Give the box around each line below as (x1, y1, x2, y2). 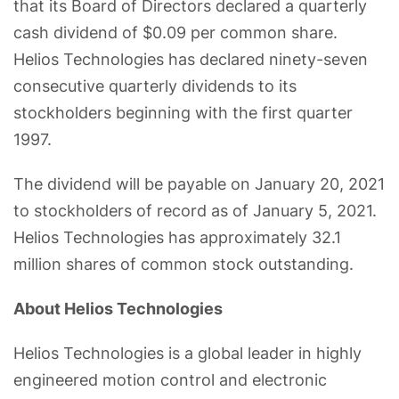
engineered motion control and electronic (13, 370, 327, 389)
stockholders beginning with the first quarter (13, 102, 353, 122)
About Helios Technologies (13, 298, 223, 318)
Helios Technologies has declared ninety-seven (13, 49, 368, 69)
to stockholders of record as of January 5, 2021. (13, 200, 377, 220)
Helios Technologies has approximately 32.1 (13, 227, 341, 247)
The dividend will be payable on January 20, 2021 (13, 174, 385, 193)
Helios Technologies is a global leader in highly (13, 343, 362, 362)
